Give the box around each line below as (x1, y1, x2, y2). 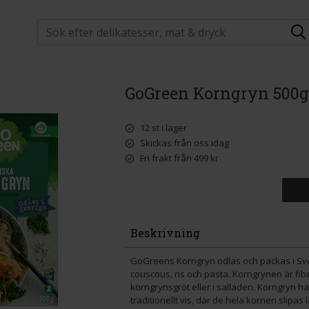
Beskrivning (130, 226, 200, 240)
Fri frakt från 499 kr (137, 152, 219, 164)
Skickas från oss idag (137, 137, 229, 149)
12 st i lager (137, 121, 187, 134)
